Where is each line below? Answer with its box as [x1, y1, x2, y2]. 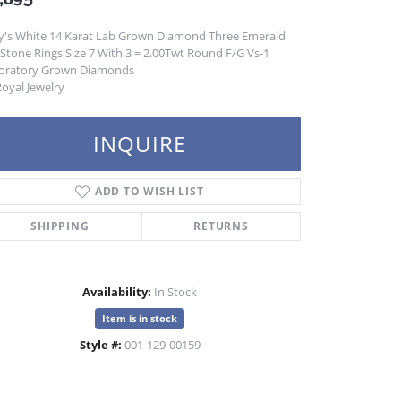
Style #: [79, 337, 122, 354]
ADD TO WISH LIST [94, 183, 204, 200]
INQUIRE [92, 129, 187, 159]
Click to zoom [161, 353, 226, 369]
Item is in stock [102, 311, 177, 326]
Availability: [82, 284, 151, 301]
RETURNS [193, 218, 249, 235]
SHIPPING [30, 218, 90, 235]
